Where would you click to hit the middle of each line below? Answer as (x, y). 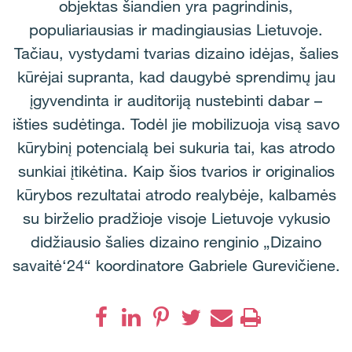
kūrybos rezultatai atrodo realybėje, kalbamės (176, 195)
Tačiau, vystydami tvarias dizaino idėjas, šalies (176, 53)
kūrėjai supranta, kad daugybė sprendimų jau (176, 77)
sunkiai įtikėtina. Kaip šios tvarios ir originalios (176, 171)
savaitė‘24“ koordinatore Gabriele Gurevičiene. (176, 266)
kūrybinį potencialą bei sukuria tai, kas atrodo (176, 148)
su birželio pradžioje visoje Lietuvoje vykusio (176, 218)
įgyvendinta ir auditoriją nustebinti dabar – (176, 101)
